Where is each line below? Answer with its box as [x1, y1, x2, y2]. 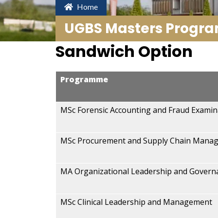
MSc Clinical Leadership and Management [60, 197, 212, 207]
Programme [60, 74, 108, 85]
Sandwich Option [55, 40, 193, 62]
